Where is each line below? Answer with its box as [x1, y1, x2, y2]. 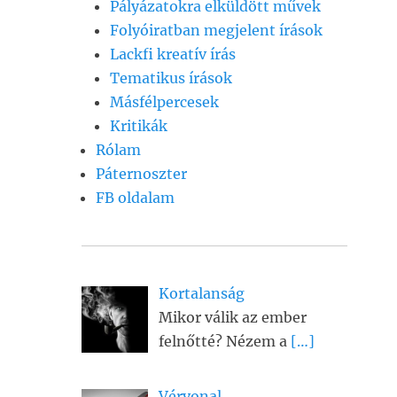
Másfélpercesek [110, 93, 219, 111]
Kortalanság [159, 284, 245, 302]
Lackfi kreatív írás [110, 45, 236, 63]
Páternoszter [96, 165, 187, 183]
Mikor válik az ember [159, 308, 307, 326]
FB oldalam [96, 189, 175, 206]
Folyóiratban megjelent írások [110, 21, 323, 39]
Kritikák [110, 117, 167, 135]
